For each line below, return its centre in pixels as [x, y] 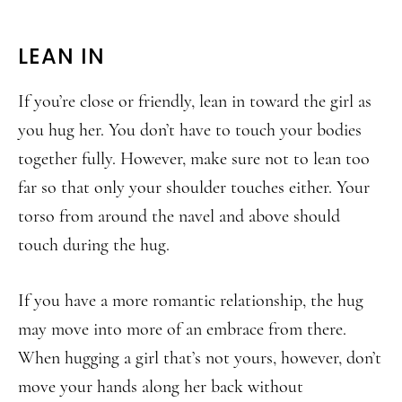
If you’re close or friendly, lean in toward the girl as [195, 101]
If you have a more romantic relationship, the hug [191, 301]
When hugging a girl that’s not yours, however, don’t [200, 358]
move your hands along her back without [161, 387]
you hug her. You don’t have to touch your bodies [190, 130]
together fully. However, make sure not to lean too [194, 159]
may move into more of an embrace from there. [182, 329]
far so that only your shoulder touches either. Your [194, 188]
